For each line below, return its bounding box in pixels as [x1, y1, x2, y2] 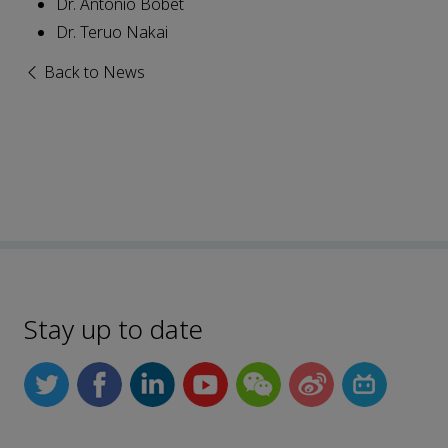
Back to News [40, 60, 145, 84]
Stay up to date [24, 310, 203, 349]
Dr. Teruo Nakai [56, 20, 168, 44]
